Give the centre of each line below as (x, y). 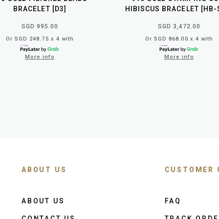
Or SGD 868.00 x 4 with (179, 39)
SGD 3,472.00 (179, 26)
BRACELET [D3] (40, 9)
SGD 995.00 (40, 26)
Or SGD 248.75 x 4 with (40, 39)
